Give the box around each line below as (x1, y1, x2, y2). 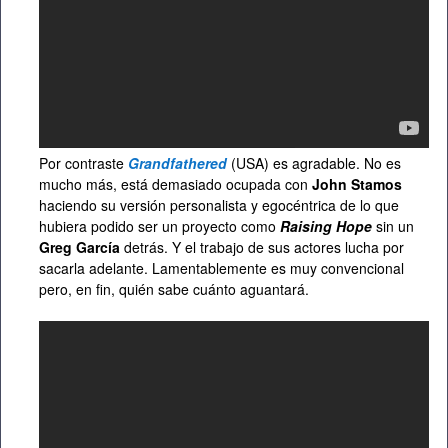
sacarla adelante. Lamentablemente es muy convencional (39, 258, 404, 279)
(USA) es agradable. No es (231, 153, 401, 174)
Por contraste (39, 153, 128, 174)
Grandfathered (128, 153, 227, 174)
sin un (372, 216, 414, 237)
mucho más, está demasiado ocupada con (39, 174, 312, 195)
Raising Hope (280, 216, 372, 237)
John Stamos (312, 174, 402, 195)
